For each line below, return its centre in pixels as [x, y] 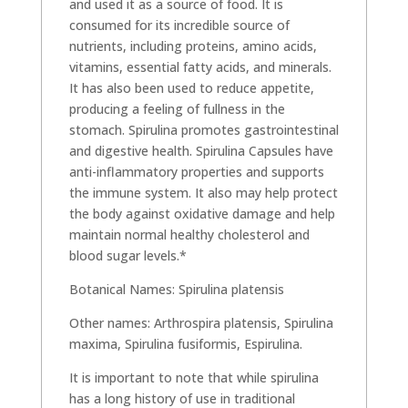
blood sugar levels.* [127, 256]
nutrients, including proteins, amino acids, [193, 46]
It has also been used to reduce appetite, [191, 88]
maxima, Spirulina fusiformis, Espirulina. [185, 344]
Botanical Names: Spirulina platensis [176, 290]
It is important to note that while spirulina [194, 378]
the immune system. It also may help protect [203, 193]
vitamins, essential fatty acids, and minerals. [200, 67]
